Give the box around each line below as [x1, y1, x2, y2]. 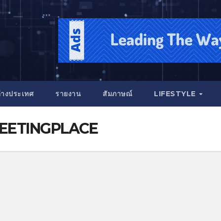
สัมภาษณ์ [103, 89, 133, 98]
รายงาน [55, 89, 81, 98]
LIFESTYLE [154, 89, 198, 98]
